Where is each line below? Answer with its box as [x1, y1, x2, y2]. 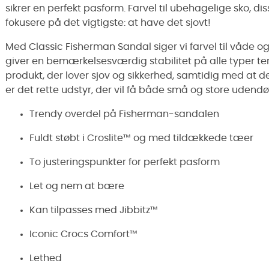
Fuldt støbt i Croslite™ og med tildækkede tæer [29, 133, 253, 143]
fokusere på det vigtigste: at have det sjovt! [5, 18, 211, 28]
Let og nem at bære [29, 181, 124, 191]
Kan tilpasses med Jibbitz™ [29, 205, 158, 215]
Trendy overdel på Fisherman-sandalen [29, 109, 219, 119]
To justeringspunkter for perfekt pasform [29, 157, 220, 167]
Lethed [29, 253, 62, 263]
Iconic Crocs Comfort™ [29, 229, 138, 239]
